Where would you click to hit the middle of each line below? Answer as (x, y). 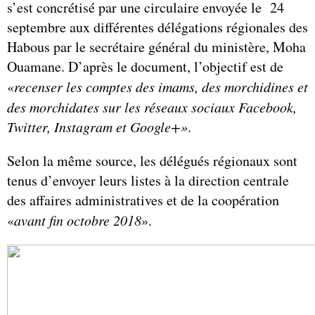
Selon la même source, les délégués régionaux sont (152, 160)
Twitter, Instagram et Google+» (97, 126)
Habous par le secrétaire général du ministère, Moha (156, 46)
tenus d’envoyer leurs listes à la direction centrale (148, 180)
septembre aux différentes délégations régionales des (157, 27)
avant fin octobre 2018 (78, 220)
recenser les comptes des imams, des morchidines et (161, 86)
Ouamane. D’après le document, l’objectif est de (145, 66)
